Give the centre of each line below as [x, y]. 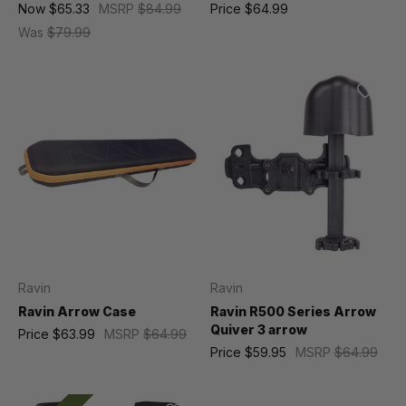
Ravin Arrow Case [77, 311]
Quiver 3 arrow [258, 329]
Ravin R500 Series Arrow [293, 311]
